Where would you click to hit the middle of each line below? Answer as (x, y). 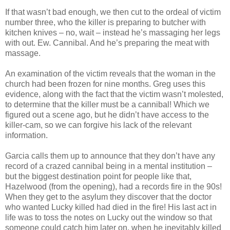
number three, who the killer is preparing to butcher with (106, 22)
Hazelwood (26, 186)
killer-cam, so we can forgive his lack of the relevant (98, 125)
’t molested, (203, 94)
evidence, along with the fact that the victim (84, 94)
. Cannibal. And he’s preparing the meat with (129, 43)
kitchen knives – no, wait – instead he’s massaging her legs (113, 32)
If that (16, 12)
